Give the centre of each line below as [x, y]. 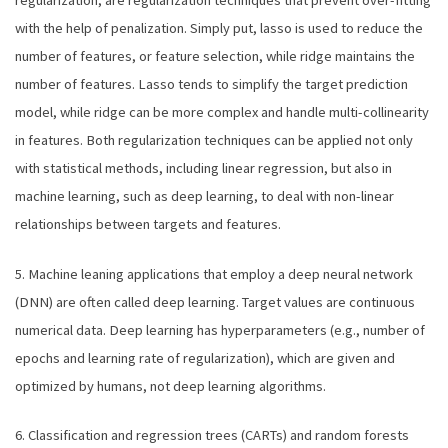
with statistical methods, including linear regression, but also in [203, 167]
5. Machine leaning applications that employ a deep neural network [214, 273]
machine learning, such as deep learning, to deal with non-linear [204, 195]
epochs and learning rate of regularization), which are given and [205, 357]
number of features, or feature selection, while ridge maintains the [215, 55]
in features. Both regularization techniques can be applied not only [214, 139]
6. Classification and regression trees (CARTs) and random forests [212, 435]
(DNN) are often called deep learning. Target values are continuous [215, 301]
